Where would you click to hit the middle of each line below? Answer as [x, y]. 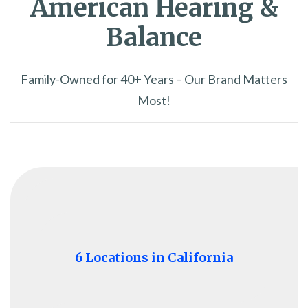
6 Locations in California [154, 257]
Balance [154, 37]
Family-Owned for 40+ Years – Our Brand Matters [154, 79]
